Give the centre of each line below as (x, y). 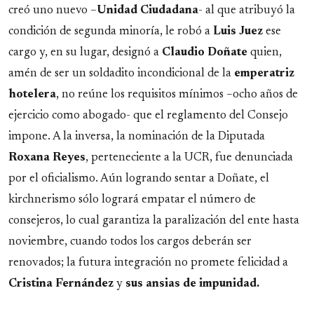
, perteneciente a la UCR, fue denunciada (189, 158)
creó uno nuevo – (53, 11)
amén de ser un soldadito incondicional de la (121, 74)
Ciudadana (169, 11)
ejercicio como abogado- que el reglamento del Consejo (148, 116)
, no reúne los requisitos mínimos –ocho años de (177, 95)
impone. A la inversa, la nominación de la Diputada (137, 137)
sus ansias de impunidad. (192, 284)
